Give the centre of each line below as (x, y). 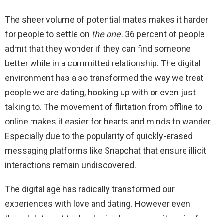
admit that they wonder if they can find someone (98, 49)
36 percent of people (165, 34)
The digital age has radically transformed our (90, 189)
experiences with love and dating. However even (98, 204)
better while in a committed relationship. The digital (103, 63)
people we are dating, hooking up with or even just (100, 93)
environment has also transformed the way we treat (104, 78)
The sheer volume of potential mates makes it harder (107, 20)
